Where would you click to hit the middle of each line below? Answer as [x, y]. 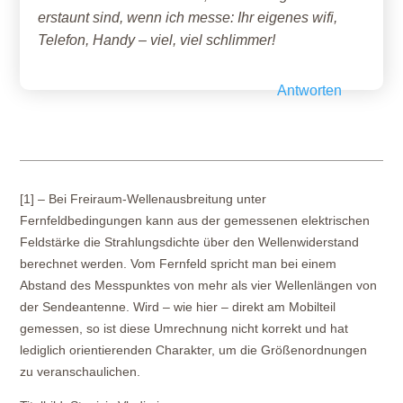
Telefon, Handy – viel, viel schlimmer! [157, 40]
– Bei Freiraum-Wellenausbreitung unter [151, 198]
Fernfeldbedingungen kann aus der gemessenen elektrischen [195, 220]
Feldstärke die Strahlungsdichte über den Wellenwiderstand [190, 242]
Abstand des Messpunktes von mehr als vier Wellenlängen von [199, 285]
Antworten [309, 90]
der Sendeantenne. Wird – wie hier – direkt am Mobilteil [178, 306]
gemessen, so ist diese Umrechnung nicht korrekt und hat [184, 328]
